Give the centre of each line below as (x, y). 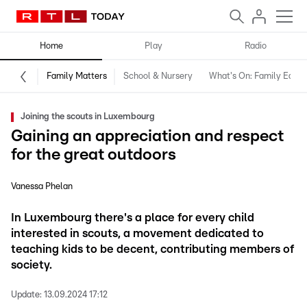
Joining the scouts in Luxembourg (88, 117)
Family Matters (77, 76)
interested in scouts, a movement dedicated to (137, 233)
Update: (26, 295)
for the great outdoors (94, 155)
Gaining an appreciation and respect (147, 136)
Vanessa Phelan (42, 187)
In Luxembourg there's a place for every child (133, 218)
